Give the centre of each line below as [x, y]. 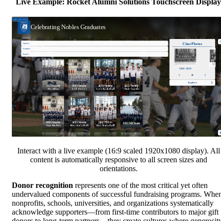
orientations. [118, 169]
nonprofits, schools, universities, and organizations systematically [113, 203]
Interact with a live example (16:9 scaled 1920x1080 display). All [118, 151]
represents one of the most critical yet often [140, 185]
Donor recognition [42, 185]
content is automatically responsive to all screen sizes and [118, 160]
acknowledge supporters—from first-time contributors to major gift [115, 212]
